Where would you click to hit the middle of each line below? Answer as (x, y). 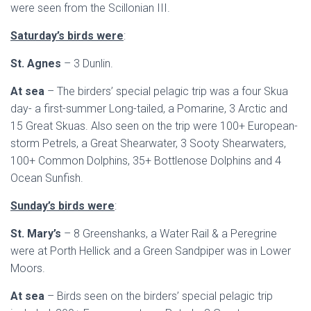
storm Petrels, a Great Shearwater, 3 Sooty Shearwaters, (148, 143)
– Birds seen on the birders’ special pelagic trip (159, 296)
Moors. (28, 268)
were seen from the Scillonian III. (90, 8)
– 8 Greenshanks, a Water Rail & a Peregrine (169, 234)
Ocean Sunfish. (47, 178)
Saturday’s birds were (67, 36)
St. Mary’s (36, 234)
